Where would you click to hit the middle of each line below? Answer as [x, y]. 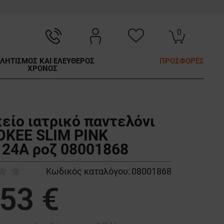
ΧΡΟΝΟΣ [42, 69]
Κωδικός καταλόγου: [88, 171]
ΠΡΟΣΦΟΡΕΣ [182, 61]
